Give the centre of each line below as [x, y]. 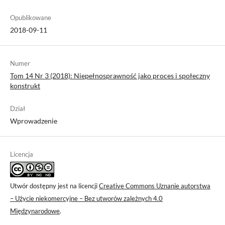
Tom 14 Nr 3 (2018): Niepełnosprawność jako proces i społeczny [110, 75]
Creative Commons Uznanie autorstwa [155, 186]
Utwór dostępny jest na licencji [54, 186]
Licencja [22, 154]
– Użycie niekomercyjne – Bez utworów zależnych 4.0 [86, 198]
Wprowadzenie [34, 121]
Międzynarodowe [35, 211]
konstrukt [25, 85]
